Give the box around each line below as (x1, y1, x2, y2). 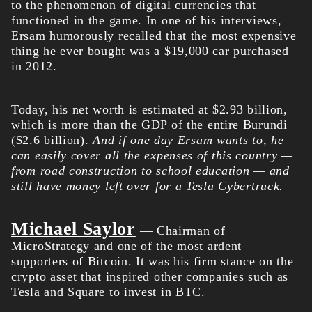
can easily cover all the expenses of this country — (11, 148, 293, 163)
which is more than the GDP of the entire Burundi (11, 118, 288, 132)
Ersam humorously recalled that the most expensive (11, 29, 297, 43)
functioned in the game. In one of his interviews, (11, 13, 282, 28)
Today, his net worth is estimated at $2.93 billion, (11, 102, 288, 117)
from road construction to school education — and (11, 164, 290, 178)
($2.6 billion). (11, 133, 93, 148)
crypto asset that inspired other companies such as (11, 270, 289, 284)
